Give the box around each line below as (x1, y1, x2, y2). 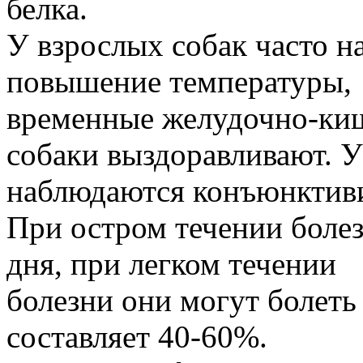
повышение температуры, (6, 63, 352, 99)
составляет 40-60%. (6, 318, 267, 354)
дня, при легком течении (6, 246, 336, 281)
